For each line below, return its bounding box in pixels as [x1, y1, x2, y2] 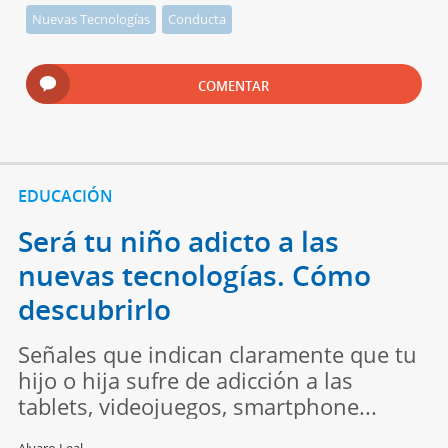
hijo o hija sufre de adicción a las [17, 364, 353, 395]
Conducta [168, 9, 227, 28]
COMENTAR [198, 76, 270, 95]
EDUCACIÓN [17, 184, 113, 207]
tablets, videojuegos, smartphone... [17, 390, 377, 421]
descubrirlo [17, 289, 171, 328]
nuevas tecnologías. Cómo [17, 255, 371, 294]
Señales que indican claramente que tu [17, 338, 417, 369]
